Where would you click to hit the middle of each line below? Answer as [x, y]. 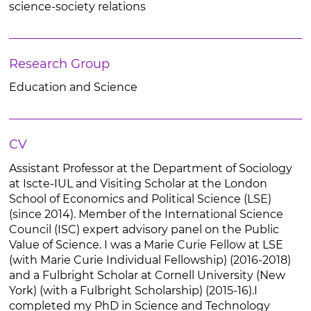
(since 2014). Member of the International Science [146, 214]
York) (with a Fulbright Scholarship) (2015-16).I [133, 291]
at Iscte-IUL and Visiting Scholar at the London [138, 184]
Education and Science [73, 87]
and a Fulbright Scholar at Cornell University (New [147, 275]
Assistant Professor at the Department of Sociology [150, 168]
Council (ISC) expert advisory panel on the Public [144, 229]
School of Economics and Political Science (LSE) [140, 199]
